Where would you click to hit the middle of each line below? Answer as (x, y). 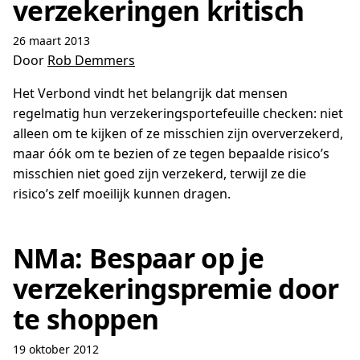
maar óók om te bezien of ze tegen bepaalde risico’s (171, 153)
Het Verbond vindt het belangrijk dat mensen (150, 93)
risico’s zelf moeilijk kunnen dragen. (122, 194)
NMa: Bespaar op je (138, 258)
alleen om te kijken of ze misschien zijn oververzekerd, (178, 133)
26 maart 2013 (51, 41)
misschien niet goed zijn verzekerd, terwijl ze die (160, 174)
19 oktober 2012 (56, 349)
